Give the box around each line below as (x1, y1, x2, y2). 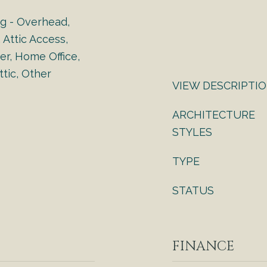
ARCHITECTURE (172, 108, 255, 121)
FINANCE (172, 238, 234, 255)
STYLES (172, 126, 212, 138)
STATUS (172, 184, 214, 197)
